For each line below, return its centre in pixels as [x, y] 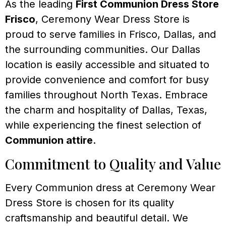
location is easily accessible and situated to [107, 65]
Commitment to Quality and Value [113, 163]
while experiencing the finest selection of [103, 125]
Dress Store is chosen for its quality [90, 203]
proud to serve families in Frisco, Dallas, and [110, 35]
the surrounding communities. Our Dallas [103, 50]
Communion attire [49, 140]
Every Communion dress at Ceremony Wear [110, 187]
